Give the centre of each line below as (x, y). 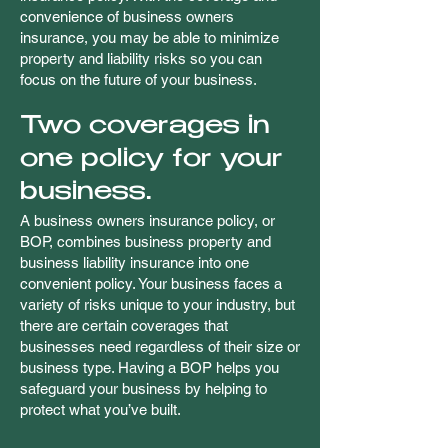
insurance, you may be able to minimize (149, 37)
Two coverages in (145, 127)
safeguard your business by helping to (143, 388)
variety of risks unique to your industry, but (157, 304)
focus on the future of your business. (138, 79)
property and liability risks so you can (141, 58)
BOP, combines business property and (145, 241)
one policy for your (151, 160)
